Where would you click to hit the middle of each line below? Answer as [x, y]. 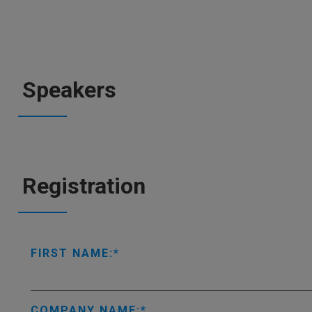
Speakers [69, 90]
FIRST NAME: [72, 253]
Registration [84, 186]
